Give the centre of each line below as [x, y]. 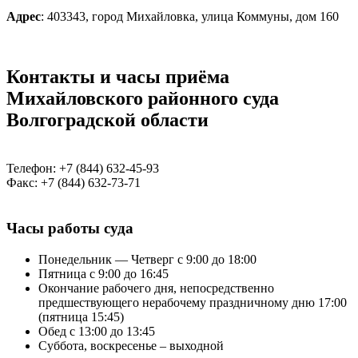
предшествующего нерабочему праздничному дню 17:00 [193, 302]
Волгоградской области [107, 120]
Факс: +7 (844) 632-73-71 [74, 183]
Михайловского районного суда [143, 99]
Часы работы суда [70, 229]
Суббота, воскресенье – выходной [131, 345]
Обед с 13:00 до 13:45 [97, 331]
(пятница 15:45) [81, 316]
